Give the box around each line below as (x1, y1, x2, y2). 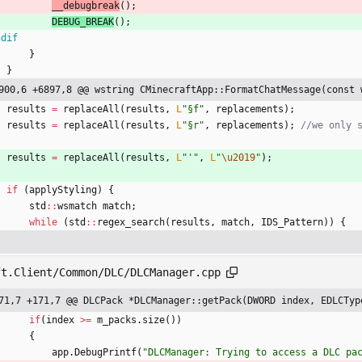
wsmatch (57, 200, 97, 213)
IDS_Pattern (261, 217, 323, 229)
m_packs (97, 314, 137, 326)
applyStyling (29, 184, 97, 196)
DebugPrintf (74, 347, 137, 359)
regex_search (97, 217, 165, 229)
